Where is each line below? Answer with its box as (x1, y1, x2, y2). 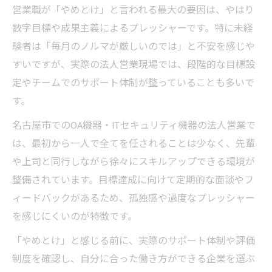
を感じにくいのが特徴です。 (12, 208, 137, 225)
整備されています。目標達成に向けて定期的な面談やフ (12, 172, 254, 189)
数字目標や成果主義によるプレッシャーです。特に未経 (12, 20, 253, 37)
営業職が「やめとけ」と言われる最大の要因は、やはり (12, 2, 254, 19)
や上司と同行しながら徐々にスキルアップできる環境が (12, 154, 255, 171)
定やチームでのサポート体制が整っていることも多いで (12, 75, 254, 92)
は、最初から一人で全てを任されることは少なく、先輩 (12, 135, 255, 152)
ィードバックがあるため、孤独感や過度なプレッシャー (12, 190, 255, 207)
